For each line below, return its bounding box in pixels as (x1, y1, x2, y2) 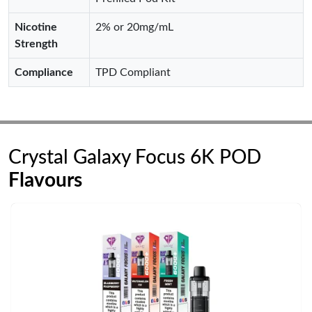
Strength (15, 38, 58, 49)
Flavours (8, 171, 82, 190)
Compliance (15, 67, 73, 78)
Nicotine (15, 22, 57, 33)
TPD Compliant (95, 67, 171, 78)
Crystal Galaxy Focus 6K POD (8, 148, 261, 167)
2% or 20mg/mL (95, 22, 173, 33)
